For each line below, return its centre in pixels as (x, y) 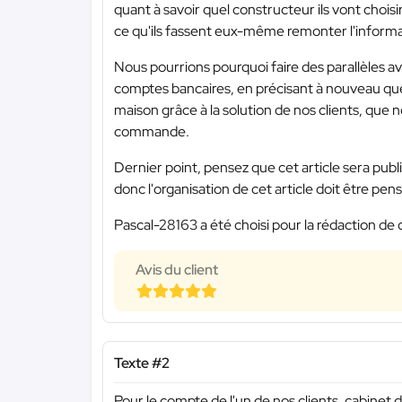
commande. (152, 131)
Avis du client (177, 269)
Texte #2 (142, 363)
